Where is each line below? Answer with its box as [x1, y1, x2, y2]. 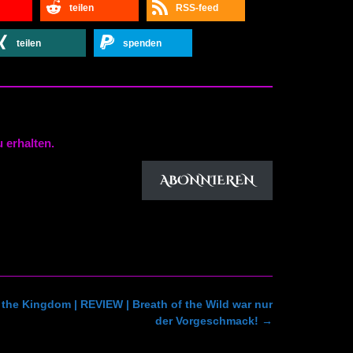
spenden [122, 38, 162, 50]
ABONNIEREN [160, 172, 255, 190]
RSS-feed [176, 2, 218, 14]
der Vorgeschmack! [155, 314, 262, 328]
